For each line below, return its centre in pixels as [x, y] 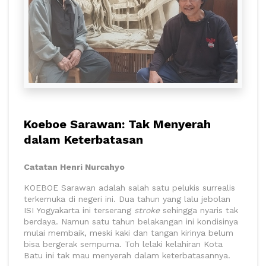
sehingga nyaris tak [200, 210]
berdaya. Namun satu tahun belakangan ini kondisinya [131, 221]
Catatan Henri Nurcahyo [74, 167]
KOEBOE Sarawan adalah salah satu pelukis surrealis [129, 187]
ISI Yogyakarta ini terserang [79, 210]
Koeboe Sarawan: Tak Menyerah [117, 124]
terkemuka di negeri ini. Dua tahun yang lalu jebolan [127, 199]
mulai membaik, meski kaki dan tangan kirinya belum [129, 232]
